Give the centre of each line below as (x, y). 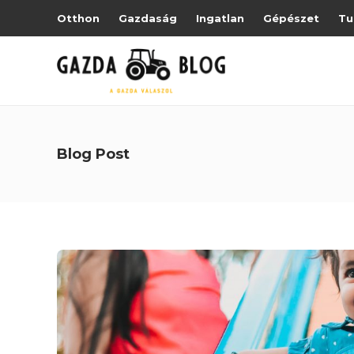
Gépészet (291, 18)
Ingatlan (220, 18)
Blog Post (93, 154)
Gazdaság (148, 18)
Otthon (78, 18)
